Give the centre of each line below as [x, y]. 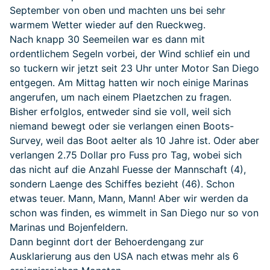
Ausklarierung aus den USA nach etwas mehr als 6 [124, 256]
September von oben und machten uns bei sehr [118, 11]
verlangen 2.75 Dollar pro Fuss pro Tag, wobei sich [126, 155]
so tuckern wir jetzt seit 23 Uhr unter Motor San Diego [134, 68]
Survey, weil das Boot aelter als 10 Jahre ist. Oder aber [134, 141]
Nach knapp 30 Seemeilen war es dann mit [107, 39]
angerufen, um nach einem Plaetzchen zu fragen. [121, 97]
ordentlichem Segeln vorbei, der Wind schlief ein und [130, 54]
